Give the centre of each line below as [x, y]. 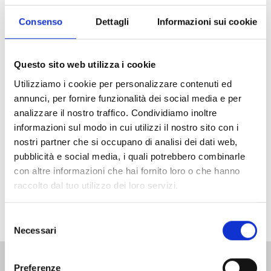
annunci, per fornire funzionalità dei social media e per [128, 98]
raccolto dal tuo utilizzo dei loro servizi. [96, 185]
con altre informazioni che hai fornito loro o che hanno [127, 171]
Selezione [24, 218]
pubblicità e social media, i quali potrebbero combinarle [129, 156]
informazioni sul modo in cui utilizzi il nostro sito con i [126, 127]
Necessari [35, 230]
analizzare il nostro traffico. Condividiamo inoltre [116, 113]
